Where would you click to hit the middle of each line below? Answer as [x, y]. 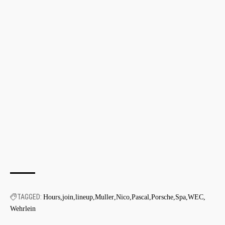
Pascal [140, 197]
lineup [84, 197]
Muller [104, 197]
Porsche [162, 197]
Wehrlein [23, 208]
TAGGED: [29, 197]
